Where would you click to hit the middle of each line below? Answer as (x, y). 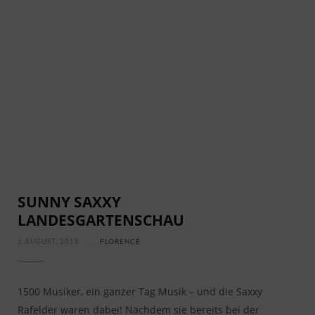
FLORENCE (120, 242)
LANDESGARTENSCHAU (101, 220)
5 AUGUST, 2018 (49, 242)
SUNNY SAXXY (69, 202)
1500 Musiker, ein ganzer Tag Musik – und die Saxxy (140, 292)
